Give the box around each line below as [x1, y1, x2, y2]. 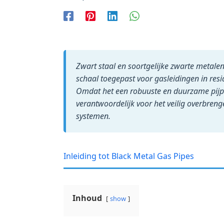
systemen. [76, 110, 110, 121]
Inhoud [72, 192, 102, 203]
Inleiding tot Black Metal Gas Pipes [63, 150, 194, 161]
